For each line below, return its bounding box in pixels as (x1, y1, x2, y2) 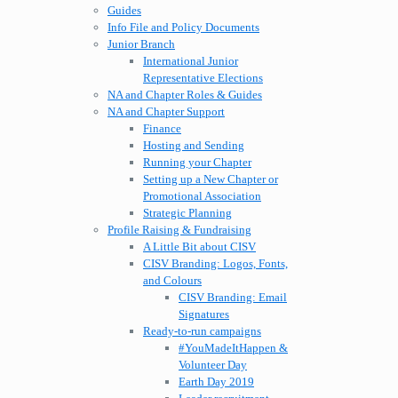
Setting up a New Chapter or (143, 172, 278, 187)
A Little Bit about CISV (143, 240, 256, 254)
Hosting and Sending (143, 139, 244, 153)
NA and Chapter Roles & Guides (107, 88, 262, 102)
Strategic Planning (143, 206, 232, 220)
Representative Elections (143, 71, 263, 85)
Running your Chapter (143, 155, 251, 170)
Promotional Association (143, 189, 261, 203)
